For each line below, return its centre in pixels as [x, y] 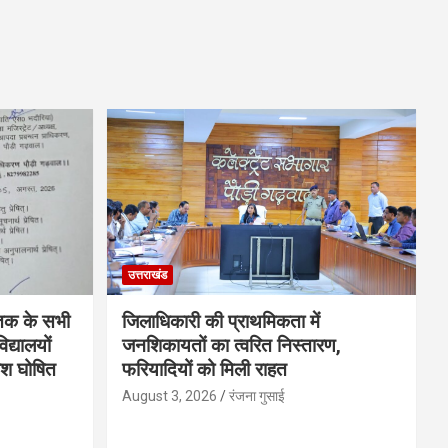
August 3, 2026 [169, 395]
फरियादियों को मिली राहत [204, 369]
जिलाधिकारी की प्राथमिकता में [220, 321]
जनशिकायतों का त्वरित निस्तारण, [231, 345]
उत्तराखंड [147, 274]
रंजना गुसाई [256, 395]
